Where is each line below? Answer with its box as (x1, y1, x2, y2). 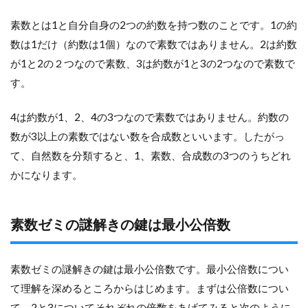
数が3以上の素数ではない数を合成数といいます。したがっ (10, 129, 285, 142)
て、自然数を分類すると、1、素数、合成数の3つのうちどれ (10, 148, 291, 162)
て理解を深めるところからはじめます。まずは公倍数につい (10, 281, 289, 294)
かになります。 (10, 168, 82, 181)
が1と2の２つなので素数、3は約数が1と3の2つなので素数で (10, 56, 295, 69)
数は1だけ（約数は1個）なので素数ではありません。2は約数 (10, 37, 297, 50)
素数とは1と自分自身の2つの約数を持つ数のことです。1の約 (10, 18, 297, 31)
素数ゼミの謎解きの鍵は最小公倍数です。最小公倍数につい (10, 262, 289, 275)
